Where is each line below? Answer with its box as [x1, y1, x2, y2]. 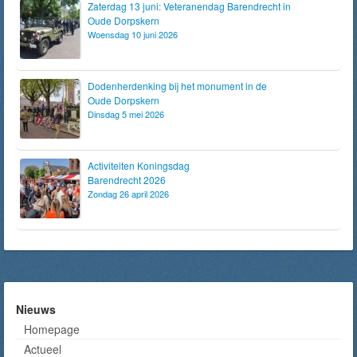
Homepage [24, 321, 80, 337]
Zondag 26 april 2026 [88, 187, 169, 200]
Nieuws [16, 301, 56, 317]
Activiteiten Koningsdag [88, 159, 190, 172]
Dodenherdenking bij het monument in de [88, 79, 267, 92]
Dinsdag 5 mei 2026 [88, 108, 164, 120]
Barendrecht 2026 [88, 173, 166, 186]
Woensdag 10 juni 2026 [88, 28, 178, 41]
